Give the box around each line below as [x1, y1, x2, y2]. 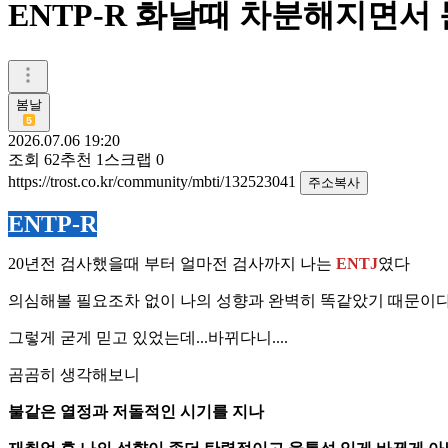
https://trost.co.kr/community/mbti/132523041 [8, 172, 300, 190]
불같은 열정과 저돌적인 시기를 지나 [8, 402, 264, 420]
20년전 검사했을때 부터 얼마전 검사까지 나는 [8, 254, 332, 272]
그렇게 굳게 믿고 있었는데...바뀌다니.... [8, 328, 288, 346]
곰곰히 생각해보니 [8, 365, 140, 383]
